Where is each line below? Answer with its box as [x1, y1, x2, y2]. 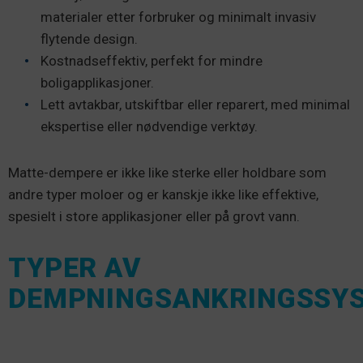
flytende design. [41, 30, 138, 47]
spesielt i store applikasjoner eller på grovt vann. [8, 207, 300, 224]
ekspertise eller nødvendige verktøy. [41, 117, 258, 135]
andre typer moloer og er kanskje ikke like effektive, [8, 186, 318, 203]
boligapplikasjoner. [41, 74, 154, 91]
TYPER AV [8, 250, 141, 284]
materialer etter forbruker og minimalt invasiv [41, 8, 316, 25]
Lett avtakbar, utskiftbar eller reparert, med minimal [41, 96, 350, 113]
